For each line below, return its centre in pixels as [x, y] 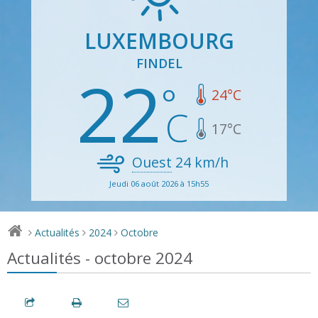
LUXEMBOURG [159, 40]
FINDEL [159, 63]
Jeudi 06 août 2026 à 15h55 [159, 183]
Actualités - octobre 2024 [100, 258]
